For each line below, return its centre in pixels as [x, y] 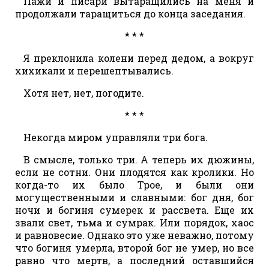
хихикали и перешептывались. [94, 70]
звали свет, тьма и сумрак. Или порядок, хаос [134, 222]
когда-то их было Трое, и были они [134, 184]
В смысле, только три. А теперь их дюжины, [139, 159]
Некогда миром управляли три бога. [116, 137]
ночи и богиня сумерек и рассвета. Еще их [134, 210]
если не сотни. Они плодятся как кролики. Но [134, 172]
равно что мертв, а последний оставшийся [134, 260]
